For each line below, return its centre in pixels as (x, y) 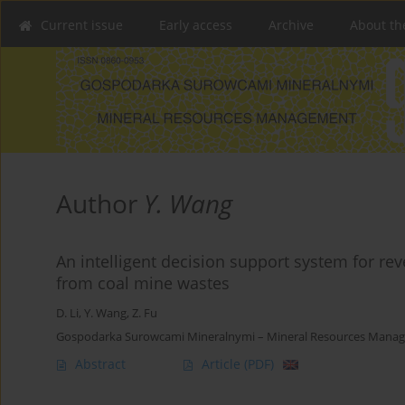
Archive (291, 25)
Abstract (100, 364)
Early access (196, 25)
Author (100, 204)
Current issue (82, 25)
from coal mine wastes (143, 283)
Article (223, 364)
